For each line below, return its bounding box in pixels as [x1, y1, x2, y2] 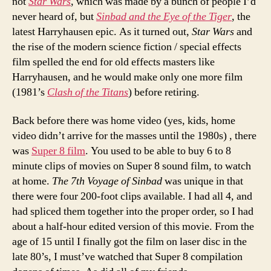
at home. [12, 174, 52, 188]
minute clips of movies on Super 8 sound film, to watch [12, 159, 251, 173]
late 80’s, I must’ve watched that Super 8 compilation [12, 250, 243, 264]
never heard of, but [12, 9, 96, 24]
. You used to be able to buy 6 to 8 [85, 144, 231, 158]
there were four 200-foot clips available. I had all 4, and [12, 189, 252, 203]
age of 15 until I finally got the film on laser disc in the [12, 235, 247, 249]
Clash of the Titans [47, 85, 128, 99]
